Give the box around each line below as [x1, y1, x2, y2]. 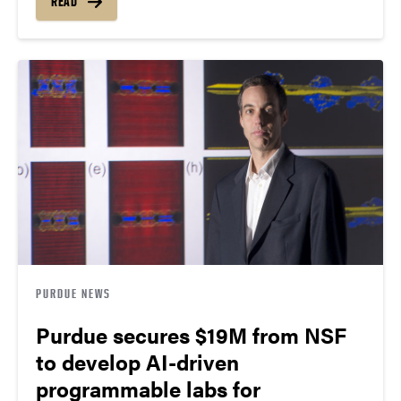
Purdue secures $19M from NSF [36, 320, 346, 351]
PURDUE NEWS [36, 286, 111, 302]
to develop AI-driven [36, 346, 239, 378]
